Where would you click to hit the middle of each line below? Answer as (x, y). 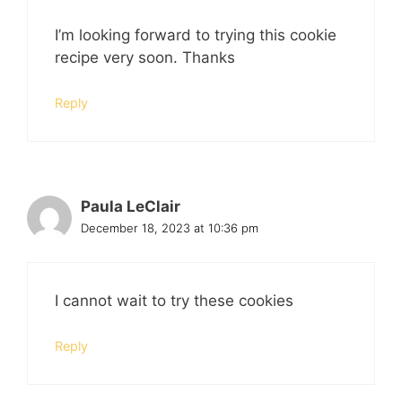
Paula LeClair (131, 206)
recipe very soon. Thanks (145, 57)
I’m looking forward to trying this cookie (196, 35)
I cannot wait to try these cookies (174, 300)
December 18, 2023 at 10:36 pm (170, 228)
